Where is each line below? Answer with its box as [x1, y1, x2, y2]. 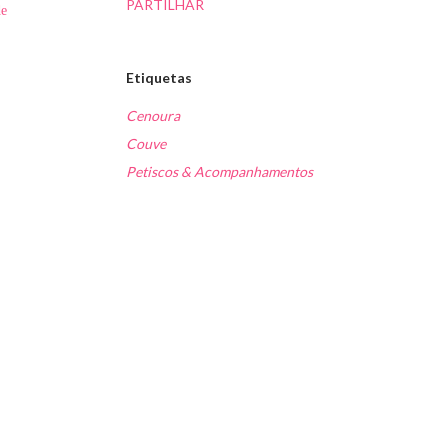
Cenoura [126, 107, 180, 125]
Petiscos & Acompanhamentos [126, 163, 313, 181]
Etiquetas [126, 69, 192, 87]
